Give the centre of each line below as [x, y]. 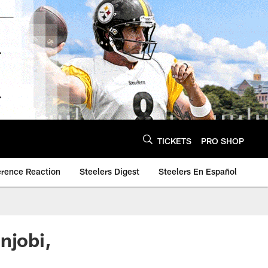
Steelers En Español [198, 171]
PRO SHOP [223, 141]
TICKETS [174, 141]
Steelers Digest [109, 171]
